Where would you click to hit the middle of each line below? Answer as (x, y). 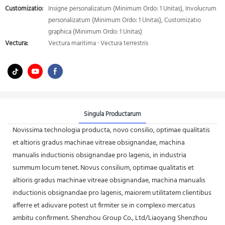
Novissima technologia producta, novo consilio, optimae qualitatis (111, 130)
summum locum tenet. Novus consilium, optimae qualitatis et (103, 168)
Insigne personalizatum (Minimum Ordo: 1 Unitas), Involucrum (132, 9)
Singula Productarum (113, 114)
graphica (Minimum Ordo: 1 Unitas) (95, 32)
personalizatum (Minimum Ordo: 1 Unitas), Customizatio (125, 20)
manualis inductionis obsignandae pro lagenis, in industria (99, 155)
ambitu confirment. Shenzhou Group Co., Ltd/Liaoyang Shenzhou (110, 218)
